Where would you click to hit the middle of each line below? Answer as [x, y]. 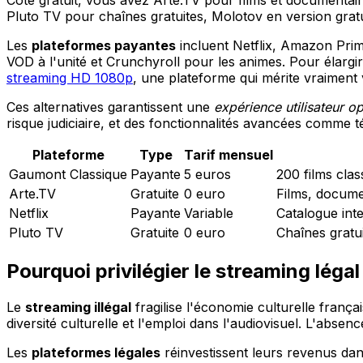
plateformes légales [96, 352]
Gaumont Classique [68, 174]
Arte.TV [32, 193]
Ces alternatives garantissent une [110, 107]
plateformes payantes [104, 45]
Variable [209, 213]
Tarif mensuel [228, 154]
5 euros [207, 174]
